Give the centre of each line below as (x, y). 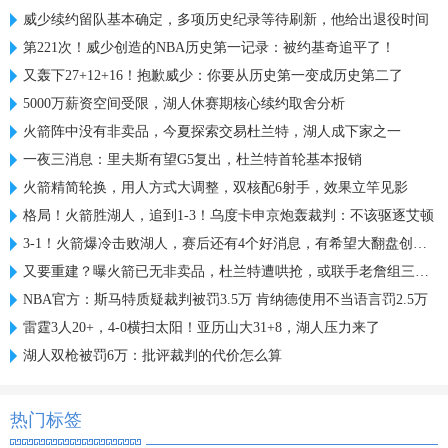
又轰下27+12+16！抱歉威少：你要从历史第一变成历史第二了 (213, 75)
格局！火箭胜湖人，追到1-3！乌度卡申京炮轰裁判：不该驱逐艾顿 (228, 215)
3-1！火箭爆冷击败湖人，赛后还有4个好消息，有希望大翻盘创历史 (218, 243)
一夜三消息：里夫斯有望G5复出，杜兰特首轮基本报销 (192, 159)
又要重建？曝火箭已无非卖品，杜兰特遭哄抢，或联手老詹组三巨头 (219, 271)
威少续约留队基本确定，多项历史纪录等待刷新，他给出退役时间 (226, 19)
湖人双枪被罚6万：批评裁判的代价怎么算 (152, 355)
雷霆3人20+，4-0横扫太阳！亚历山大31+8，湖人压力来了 (201, 327)
